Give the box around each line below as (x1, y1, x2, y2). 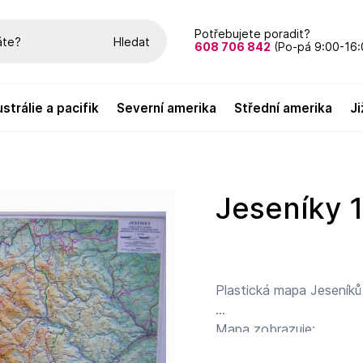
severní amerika (125, 100, 217, 116)
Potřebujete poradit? (194, 27, 310, 41)
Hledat (113, 34, 150, 49)
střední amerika (242, 100, 333, 116)
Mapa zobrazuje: (216, 321, 316, 337)
